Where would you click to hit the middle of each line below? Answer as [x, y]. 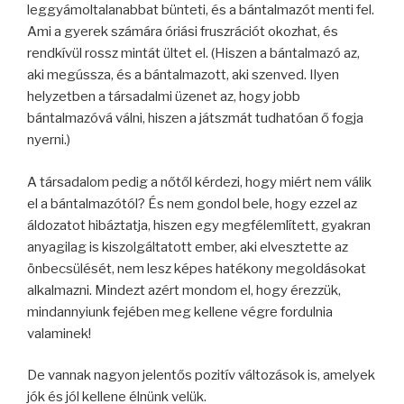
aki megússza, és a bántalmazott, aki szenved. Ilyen [183, 75]
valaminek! [59, 333]
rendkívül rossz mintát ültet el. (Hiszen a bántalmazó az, [193, 53]
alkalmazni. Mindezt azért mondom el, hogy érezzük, [184, 290]
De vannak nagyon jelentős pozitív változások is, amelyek [201, 375]
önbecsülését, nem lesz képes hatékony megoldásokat [197, 268]
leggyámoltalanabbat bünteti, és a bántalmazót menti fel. [201, 10]
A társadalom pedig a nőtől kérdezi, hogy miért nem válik [199, 182]
